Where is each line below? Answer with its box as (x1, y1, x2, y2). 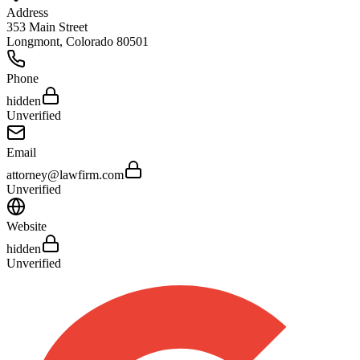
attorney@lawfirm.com (6, 167, 124, 182)
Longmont (6, 34, 59, 48)
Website (6, 219, 47, 233)
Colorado (66, 34, 113, 48)
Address (6, 5, 48, 19)
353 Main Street (6, 19, 88, 34)
